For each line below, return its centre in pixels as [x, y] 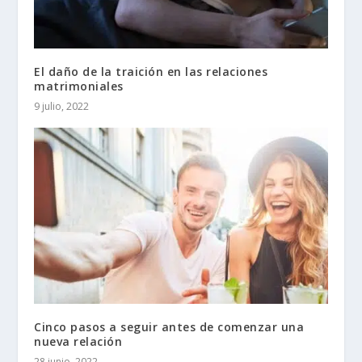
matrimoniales [79, 86]
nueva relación [78, 341]
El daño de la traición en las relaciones [151, 71]
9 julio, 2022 [62, 106]
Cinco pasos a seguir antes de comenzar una [169, 326]
